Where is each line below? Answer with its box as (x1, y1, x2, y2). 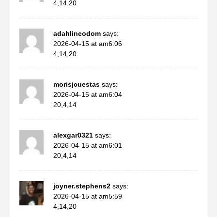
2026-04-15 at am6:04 (53, 90, 122, 98)
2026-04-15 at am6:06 (53, 39, 122, 47)
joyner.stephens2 (53, 182, 110, 190)
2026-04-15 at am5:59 (53, 192, 122, 200)
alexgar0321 (53, 131, 93, 139)
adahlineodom (53, 29, 101, 37)
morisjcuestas (53, 80, 100, 88)
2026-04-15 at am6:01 (53, 141, 122, 149)
